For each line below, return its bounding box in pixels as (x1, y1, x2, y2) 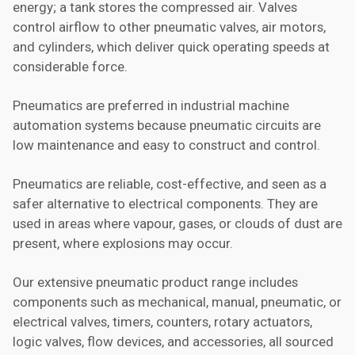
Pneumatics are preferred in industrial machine (13, 97, 289, 113)
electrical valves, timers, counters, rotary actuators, (13, 314, 312, 330)
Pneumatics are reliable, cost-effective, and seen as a (13, 176, 326, 192)
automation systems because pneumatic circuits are (13, 117, 321, 133)
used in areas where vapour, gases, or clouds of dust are (13, 216, 342, 231)
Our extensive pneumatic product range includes (13, 274, 298, 290)
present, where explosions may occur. (13, 235, 233, 251)
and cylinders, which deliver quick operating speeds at (13, 39, 330, 55)
